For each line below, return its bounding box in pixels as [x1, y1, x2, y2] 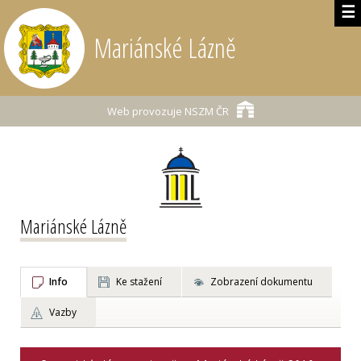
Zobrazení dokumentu [210, 275, 313, 288]
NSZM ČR [182, 104, 229, 118]
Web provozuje [107, 104, 182, 118]
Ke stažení [116, 275, 162, 288]
